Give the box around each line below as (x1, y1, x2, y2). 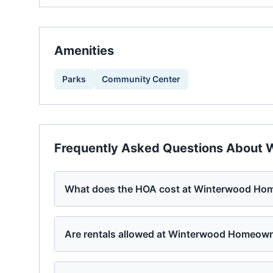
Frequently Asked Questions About (54, 141, 266, 155)
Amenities (54, 43, 114, 58)
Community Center (102, 74, 180, 84)
